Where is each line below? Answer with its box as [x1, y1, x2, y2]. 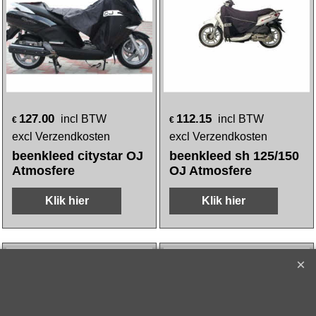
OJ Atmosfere [169, 164, 252, 178]
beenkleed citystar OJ [12, 149, 144, 163]
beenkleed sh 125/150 [169, 149, 299, 163]
